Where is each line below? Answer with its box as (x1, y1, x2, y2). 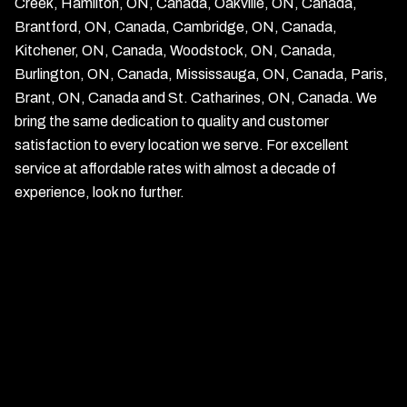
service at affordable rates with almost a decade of (15, 161, 336, 176)
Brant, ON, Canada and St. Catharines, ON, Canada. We (15, 90, 377, 105)
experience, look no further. (15, 184, 184, 200)
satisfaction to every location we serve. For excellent (15, 137, 349, 153)
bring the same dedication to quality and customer (15, 114, 329, 129)
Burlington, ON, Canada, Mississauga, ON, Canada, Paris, (15, 66, 388, 82)
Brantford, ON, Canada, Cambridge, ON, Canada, (15, 19, 337, 35)
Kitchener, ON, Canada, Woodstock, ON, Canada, (15, 43, 336, 58)
